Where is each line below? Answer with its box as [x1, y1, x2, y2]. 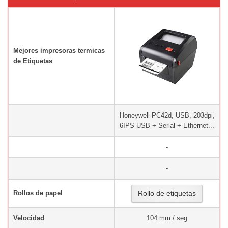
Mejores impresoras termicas [13, 47, 105, 54]
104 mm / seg [147, 214, 187, 222]
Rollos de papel [13, 189, 63, 197]
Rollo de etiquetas [138, 189, 196, 197]
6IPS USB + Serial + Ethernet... [120, 122, 214, 129]
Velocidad [13, 214, 44, 222]
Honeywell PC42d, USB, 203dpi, [119, 111, 215, 119]
